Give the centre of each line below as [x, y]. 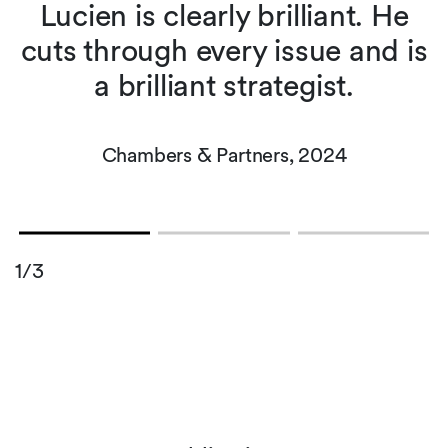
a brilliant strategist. [224, 84]
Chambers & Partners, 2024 [224, 154]
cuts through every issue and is [224, 49]
